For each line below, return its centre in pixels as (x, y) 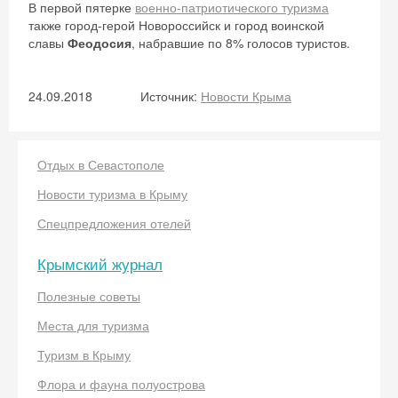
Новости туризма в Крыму (112, 194)
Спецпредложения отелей (114, 223)
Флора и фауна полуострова (121, 384)
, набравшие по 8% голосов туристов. (241, 43)
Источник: (171, 96)
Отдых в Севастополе (101, 164)
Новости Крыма (246, 96)
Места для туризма (93, 325)
